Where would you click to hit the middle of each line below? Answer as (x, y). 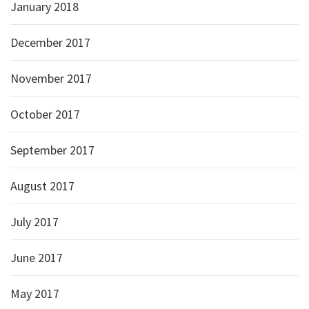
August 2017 (42, 186)
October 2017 (45, 114)
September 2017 (52, 150)
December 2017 (50, 42)
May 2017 (35, 293)
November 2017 (51, 78)
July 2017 (34, 222)
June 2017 (37, 258)
